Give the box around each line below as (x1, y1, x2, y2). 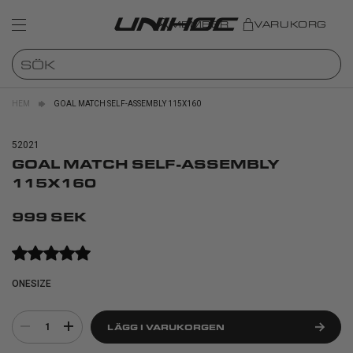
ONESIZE (12, 278, 51, 289)
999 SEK (12, 208, 87, 225)
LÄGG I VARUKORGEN (107, 321, 225, 333)
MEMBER (169, 18, 229, 30)
